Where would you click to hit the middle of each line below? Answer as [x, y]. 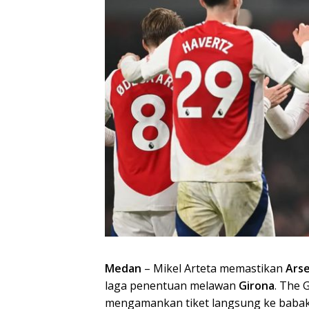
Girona [257, 285]
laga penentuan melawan [172, 285]
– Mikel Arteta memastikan [215, 268]
